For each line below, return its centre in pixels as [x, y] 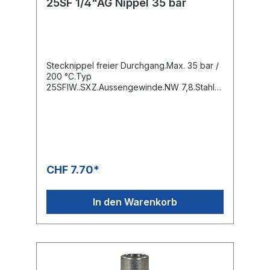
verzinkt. [63, 98]
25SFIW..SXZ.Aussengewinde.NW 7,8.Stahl [130, 87]
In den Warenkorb [135, 202]
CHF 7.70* [73, 169]
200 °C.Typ [69, 76]
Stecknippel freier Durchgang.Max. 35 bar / [133, 65]
